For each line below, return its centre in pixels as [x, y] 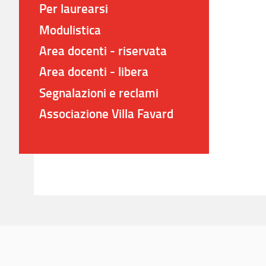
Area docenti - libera [94, 72]
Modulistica [70, 29]
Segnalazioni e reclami [99, 92]
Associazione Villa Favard [107, 114]
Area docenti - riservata [103, 50]
